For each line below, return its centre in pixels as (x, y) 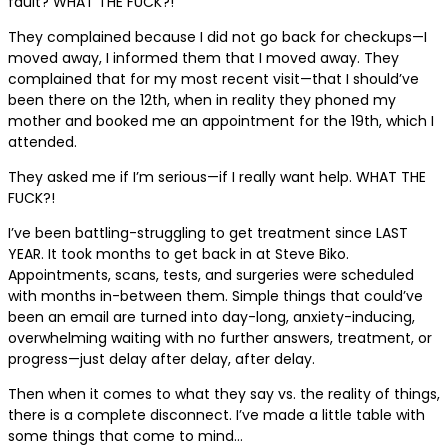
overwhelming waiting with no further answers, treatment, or (220, 337)
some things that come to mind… (125, 435)
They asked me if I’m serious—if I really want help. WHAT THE (217, 176)
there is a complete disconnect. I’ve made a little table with (216, 414)
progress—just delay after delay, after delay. (161, 358)
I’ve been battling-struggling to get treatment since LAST (208, 232)
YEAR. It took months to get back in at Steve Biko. (178, 253)
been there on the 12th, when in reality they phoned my (202, 99)
